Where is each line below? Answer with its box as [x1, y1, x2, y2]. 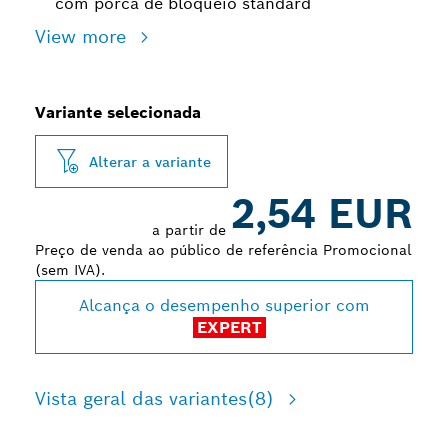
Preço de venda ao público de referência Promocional [35, 241, 411, 259]
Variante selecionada [35, 102, 201, 123]
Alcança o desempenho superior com [78, 295, 370, 316]
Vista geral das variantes [35, 387, 247, 410]
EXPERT [196, 317, 262, 338]
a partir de [152, 221, 231, 239]
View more [35, 25, 132, 48]
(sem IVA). [35, 261, 105, 279]
